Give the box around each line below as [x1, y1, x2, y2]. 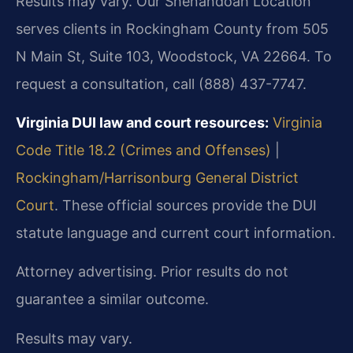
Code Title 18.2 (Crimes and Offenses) [16, 142, 271, 159]
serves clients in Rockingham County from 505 [16, 20, 329, 37]
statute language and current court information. [16, 225, 336, 242]
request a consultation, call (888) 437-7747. [16, 75, 307, 92]
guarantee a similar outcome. [16, 291, 209, 308]
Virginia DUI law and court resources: [16, 114, 269, 132]
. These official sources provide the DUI [54, 197, 317, 214]
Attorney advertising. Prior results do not [16, 263, 288, 281]
